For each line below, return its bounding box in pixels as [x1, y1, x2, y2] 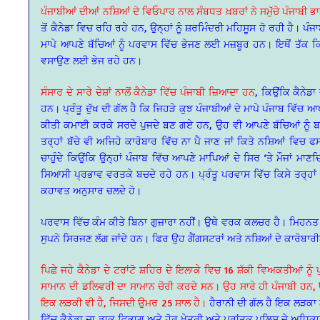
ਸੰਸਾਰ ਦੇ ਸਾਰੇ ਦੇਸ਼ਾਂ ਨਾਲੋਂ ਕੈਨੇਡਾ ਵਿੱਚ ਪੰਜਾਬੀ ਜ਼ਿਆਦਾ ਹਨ [41, 85, 255, 98]
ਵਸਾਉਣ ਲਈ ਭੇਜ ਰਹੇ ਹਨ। [41, 54, 143, 66]
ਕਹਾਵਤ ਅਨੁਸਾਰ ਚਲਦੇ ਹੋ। [41, 184, 142, 196]
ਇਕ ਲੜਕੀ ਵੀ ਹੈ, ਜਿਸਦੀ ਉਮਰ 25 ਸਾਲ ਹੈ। [41, 296, 206, 309]
